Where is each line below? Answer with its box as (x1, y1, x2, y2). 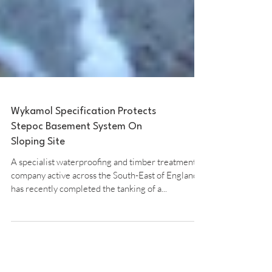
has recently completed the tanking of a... (11, 228, 167, 240)
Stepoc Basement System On (11, 167, 142, 177)
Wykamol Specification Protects (11, 152, 156, 162)
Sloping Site (11, 182, 65, 192)
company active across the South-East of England (11, 215, 198, 226)
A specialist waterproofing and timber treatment (11, 202, 196, 213)
